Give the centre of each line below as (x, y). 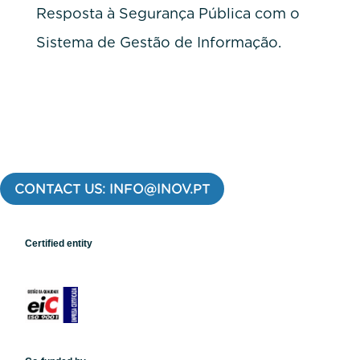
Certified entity (59, 244)
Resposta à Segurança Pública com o (168, 13)
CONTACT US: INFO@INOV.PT (112, 189)
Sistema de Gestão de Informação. (158, 42)
